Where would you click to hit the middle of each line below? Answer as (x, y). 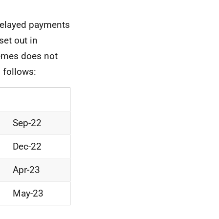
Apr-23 (26, 170)
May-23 (28, 193)
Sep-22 (27, 123)
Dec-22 (27, 146)
